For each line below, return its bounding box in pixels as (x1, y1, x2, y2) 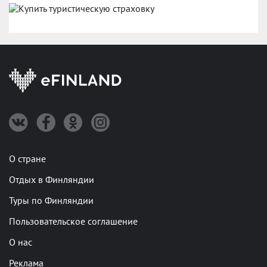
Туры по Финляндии (9, 195, 94, 207)
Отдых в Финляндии (9, 175, 94, 186)
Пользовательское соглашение (9, 216, 138, 228)
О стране (9, 154, 46, 165)
